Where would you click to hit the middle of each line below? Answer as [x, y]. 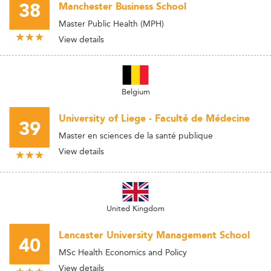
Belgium [135, 91]
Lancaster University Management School [154, 235]
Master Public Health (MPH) [111, 24]
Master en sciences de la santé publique [136, 135]
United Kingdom [135, 208]
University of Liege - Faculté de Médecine [154, 119]
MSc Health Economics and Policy [123, 252]
